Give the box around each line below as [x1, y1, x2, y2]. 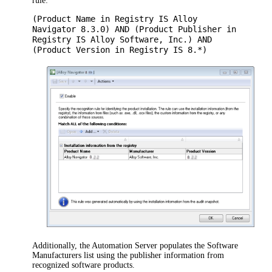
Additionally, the [32, 240, 92, 250]
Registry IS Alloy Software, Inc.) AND [32, 34, 212, 44]
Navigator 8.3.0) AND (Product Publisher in [32, 24, 237, 34]
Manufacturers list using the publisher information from [32, 250, 225, 260]
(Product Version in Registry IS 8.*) [32, 44, 208, 55]
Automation [92, 240, 135, 250]
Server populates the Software [135, 240, 239, 250]
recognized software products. [32, 260, 135, 270]
